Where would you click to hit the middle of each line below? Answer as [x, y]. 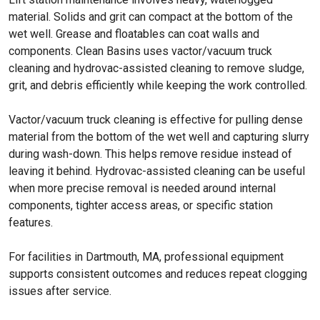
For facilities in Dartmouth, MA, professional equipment [146, 257]
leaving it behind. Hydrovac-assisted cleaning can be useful [157, 171]
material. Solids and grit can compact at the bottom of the [151, 17]
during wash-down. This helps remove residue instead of [150, 154]
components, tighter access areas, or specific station [141, 205]
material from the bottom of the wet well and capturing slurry [159, 137]
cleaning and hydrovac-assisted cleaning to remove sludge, [156, 68]
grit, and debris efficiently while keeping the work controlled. [158, 85]
